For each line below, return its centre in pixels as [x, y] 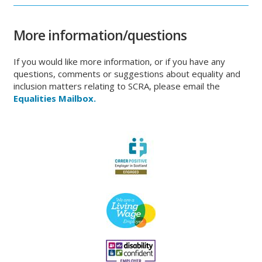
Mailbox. [77, 98]
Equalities [35, 98]
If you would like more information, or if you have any [120, 61]
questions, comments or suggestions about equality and [127, 74]
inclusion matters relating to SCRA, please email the [117, 86]
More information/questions [100, 35]
